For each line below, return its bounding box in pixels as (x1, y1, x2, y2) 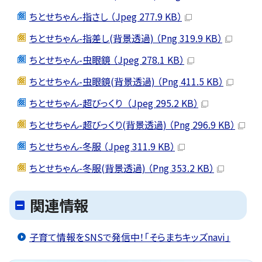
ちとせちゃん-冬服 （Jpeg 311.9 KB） (29, 139, 175, 153)
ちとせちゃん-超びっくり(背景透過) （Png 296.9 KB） (29, 117, 235, 132)
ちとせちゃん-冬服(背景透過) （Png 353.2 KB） (29, 160, 214, 175)
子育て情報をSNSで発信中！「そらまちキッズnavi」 (29, 229, 230, 244)
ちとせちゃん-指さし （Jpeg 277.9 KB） (29, 9, 182, 23)
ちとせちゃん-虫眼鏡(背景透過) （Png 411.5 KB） (29, 74, 223, 88)
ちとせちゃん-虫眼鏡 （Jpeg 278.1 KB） (29, 52, 184, 67)
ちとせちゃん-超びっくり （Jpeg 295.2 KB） (29, 95, 198, 110)
